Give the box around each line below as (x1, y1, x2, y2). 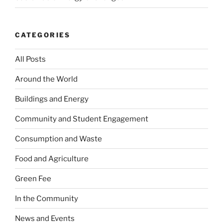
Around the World (15, 74, 78, 84)
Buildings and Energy (15, 94, 89, 104)
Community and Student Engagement (15, 114, 148, 123)
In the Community (15, 194, 78, 203)
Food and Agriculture (15, 154, 89, 163)
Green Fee (15, 174, 51, 183)
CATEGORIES (15, 30, 71, 39)
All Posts (15, 54, 46, 64)
